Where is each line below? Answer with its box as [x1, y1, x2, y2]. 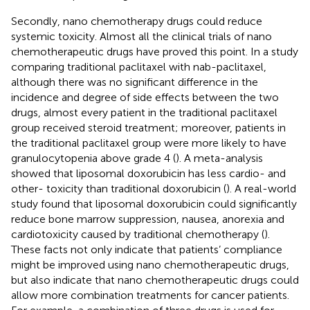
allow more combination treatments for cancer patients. [11, 288, 289, 302]
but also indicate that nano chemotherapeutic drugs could [11, 273, 299, 286]
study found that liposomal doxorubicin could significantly [11, 197, 297, 210]
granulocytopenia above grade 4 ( [11, 151, 176, 165]
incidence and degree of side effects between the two [11, 90, 279, 104]
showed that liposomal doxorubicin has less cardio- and [11, 166, 286, 180]
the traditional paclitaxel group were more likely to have [11, 136, 286, 149]
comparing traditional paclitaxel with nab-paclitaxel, [11, 60, 266, 73]
